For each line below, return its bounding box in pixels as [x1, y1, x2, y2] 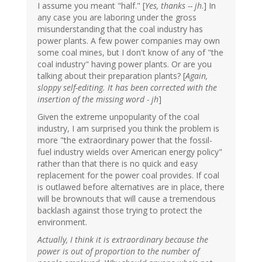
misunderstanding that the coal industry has [37, 23, 203, 35]
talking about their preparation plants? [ [37, 70, 185, 82]
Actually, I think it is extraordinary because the [37, 234, 208, 246]
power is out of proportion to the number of [37, 246, 199, 257]
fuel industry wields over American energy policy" [37, 146, 222, 158]
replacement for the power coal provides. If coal [37, 170, 219, 181]
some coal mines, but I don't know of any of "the [37, 47, 223, 58]
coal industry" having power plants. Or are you [37, 58, 212, 70]
